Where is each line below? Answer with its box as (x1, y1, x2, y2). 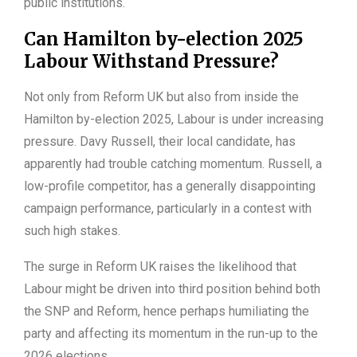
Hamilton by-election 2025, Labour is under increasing (24, 112, 324, 127)
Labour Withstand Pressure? (24, 50, 279, 73)
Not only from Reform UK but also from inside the (24, 89, 299, 105)
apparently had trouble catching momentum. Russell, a (24, 156, 322, 172)
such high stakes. (24, 223, 120, 239)
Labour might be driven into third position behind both (24, 281, 320, 297)
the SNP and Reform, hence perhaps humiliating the (24, 304, 309, 320)
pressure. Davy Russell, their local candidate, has (24, 134, 296, 150)
